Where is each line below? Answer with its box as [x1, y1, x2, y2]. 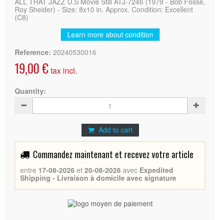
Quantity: [15, 85, 46, 96]
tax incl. [49, 64, 77, 76]
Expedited [139, 165, 173, 175]
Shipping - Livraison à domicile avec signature [20, 172, 176, 183]
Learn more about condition [67, 29, 153, 39]
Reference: [15, 47, 51, 57]
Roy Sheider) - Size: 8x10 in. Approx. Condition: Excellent [15, 4, 193, 14]
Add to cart [98, 124, 133, 135]
